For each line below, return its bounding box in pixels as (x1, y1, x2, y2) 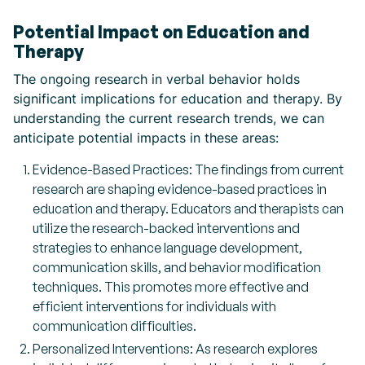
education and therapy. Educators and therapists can (33, 200, 344, 218)
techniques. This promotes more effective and (33, 279, 309, 296)
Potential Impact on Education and (13, 21, 310, 43)
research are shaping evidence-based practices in (33, 181, 327, 198)
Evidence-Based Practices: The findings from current (33, 161, 344, 178)
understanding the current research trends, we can (13, 110, 324, 127)
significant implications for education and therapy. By (13, 90, 342, 108)
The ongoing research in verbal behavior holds (13, 71, 300, 88)
